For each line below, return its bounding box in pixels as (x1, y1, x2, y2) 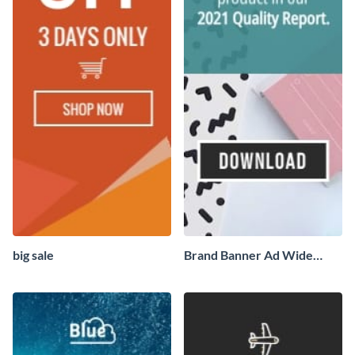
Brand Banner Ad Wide (184, 247, 313, 263)
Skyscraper (184, 265, 249, 281)
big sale (13, 247, 54, 263)
